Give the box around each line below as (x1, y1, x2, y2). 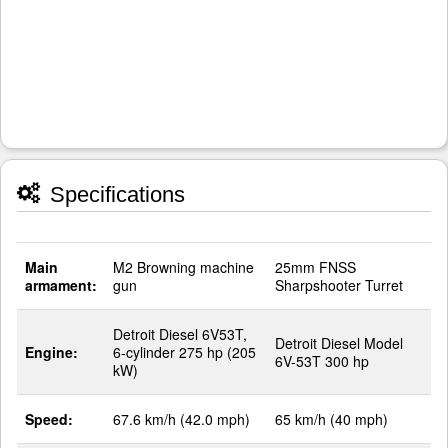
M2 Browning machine (113, 257, 254, 277)
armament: (25, 275, 97, 295)
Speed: (25, 409, 73, 429)
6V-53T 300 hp (275, 351, 369, 371)
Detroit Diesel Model (275, 333, 403, 353)
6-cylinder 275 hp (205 (113, 342, 256, 362)
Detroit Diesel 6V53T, (113, 324, 247, 344)
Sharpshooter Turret (275, 275, 403, 295)
